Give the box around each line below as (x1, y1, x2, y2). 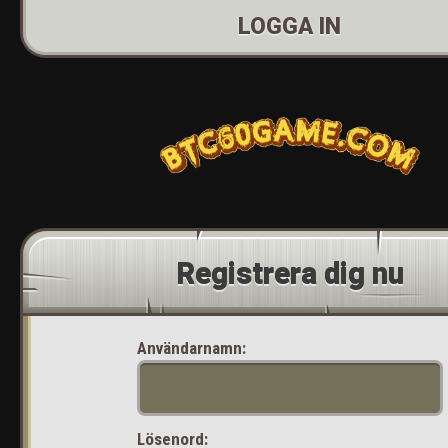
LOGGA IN (238, 13, 342, 40)
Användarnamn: (137, 338, 246, 358)
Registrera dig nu (176, 257, 404, 291)
